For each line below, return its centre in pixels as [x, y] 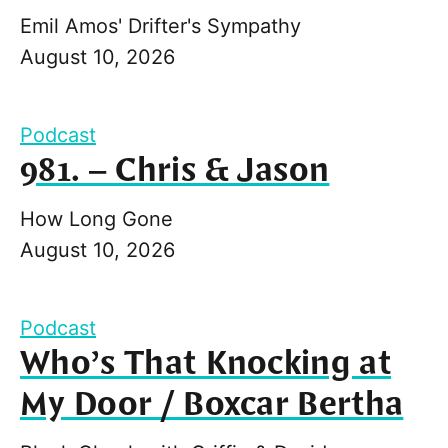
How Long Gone [96, 218]
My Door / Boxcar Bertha [212, 404]
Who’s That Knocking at [206, 363]
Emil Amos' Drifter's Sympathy [160, 25]
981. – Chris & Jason [175, 170]
